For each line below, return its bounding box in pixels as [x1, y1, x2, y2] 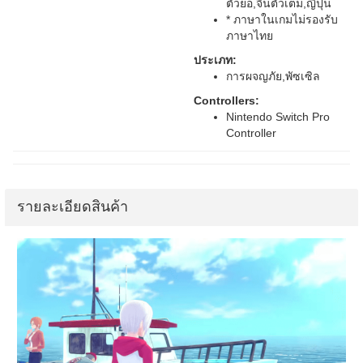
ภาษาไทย [226, 29, 273, 42]
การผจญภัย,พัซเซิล [226, 70, 320, 83]
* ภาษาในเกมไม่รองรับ [226, 13, 338, 26]
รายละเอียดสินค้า [17, 199, 128, 215]
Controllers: [194, 94, 259, 107]
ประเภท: [194, 53, 237, 66]
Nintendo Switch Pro [226, 110, 330, 123]
